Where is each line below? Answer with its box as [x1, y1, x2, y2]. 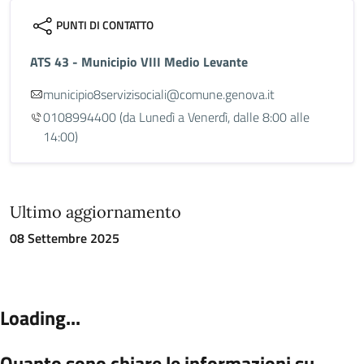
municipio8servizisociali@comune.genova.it [43, 84, 275, 104]
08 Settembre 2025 [10, 228, 119, 248]
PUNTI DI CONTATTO [56, 16, 154, 33]
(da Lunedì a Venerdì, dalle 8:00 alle [116, 107, 310, 127]
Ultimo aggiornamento [10, 201, 181, 222]
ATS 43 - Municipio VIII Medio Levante [30, 52, 248, 71]
